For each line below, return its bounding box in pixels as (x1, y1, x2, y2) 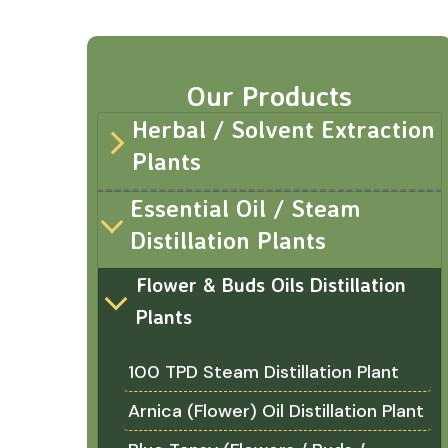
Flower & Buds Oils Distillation (136, 272, 407, 297)
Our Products (187, 78, 352, 113)
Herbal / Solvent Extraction (132, 114, 436, 144)
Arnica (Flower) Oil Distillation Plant (128, 399, 424, 423)
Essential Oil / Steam (129, 193, 360, 223)
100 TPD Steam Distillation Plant (128, 360, 399, 384)
